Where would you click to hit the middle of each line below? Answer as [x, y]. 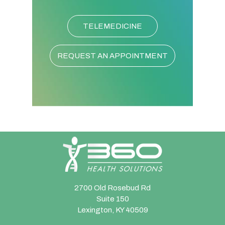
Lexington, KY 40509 [113, 210]
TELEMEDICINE [113, 26]
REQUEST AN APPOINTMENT [113, 55]
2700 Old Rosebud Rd [113, 188]
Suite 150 [113, 199]
